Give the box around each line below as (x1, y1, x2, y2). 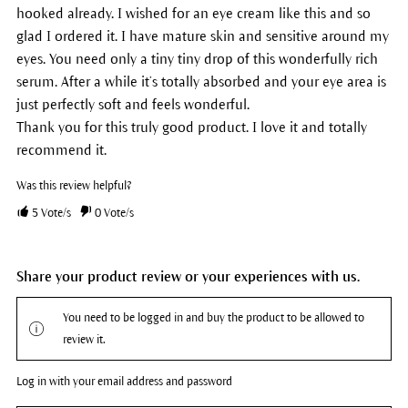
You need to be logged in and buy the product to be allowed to (62, 311, 364, 324)
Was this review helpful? (15, 178, 131, 192)
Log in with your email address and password (15, 374, 232, 388)
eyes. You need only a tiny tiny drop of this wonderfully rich (15, 50, 378, 66)
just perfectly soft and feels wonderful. (15, 96, 250, 112)
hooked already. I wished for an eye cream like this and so (15, 5, 371, 21)
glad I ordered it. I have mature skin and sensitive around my (15, 27, 389, 44)
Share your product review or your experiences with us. (15, 268, 360, 284)
